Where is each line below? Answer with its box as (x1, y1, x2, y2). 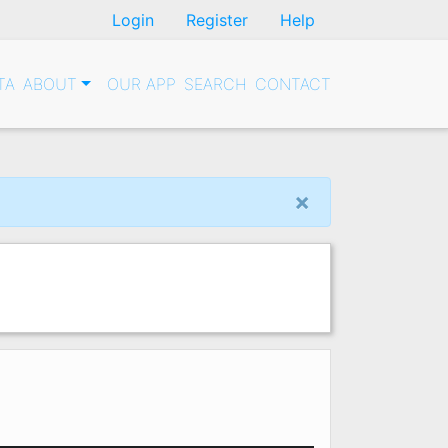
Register (186, 10, 248, 30)
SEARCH (184, 74, 247, 95)
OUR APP (107, 74, 176, 95)
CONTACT (255, 74, 331, 95)
